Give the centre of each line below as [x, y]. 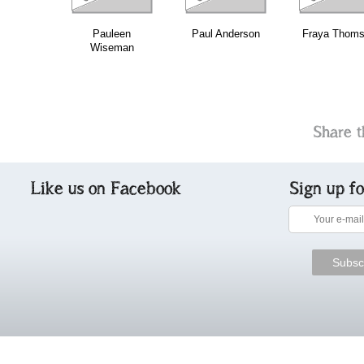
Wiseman [112, 48]
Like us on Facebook [106, 188]
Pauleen [112, 34]
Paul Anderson [225, 34]
